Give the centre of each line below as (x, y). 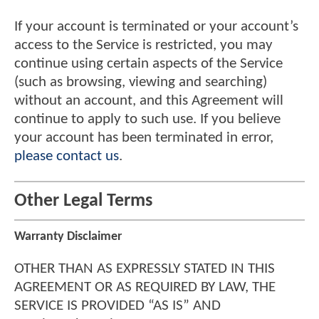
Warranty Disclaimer (68, 236)
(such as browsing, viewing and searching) (141, 82)
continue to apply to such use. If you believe (147, 119)
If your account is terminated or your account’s (156, 26)
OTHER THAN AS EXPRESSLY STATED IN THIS (145, 269)
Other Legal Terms (83, 201)
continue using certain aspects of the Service (148, 63)
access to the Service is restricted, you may (143, 45)
